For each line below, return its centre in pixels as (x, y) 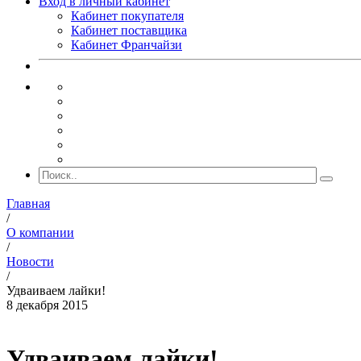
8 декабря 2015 (47, 305)
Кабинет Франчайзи (127, 45)
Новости (30, 261)
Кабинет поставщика (129, 30)
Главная (28, 203)
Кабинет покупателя (127, 16)
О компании (40, 232)
